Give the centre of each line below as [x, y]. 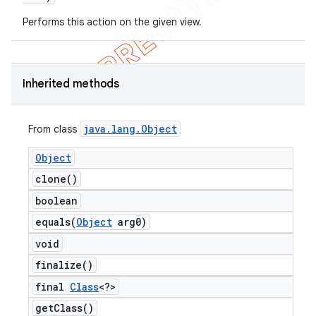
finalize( [61, 265]
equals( [56, 222]
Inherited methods [71, 84]
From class [54, 129]
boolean [56, 201]
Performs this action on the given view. [112, 22]
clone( [54, 179]
